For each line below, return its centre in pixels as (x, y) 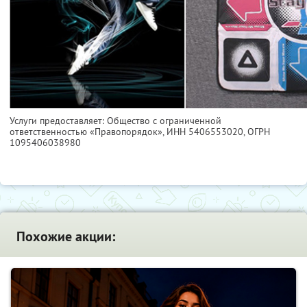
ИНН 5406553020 (205, 132)
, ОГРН (257, 132)
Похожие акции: (66, 237)
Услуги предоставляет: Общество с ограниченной (115, 121)
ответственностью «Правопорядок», (88, 132)
